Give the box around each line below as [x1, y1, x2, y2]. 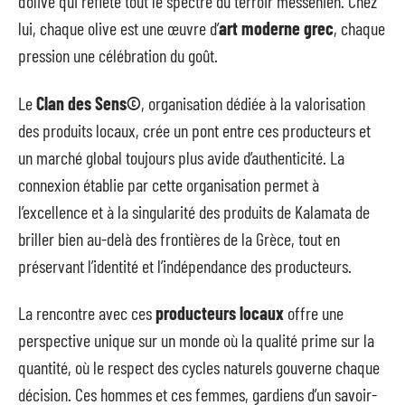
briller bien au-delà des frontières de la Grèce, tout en [18, 227, 340, 250]
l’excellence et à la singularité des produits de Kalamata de [18, 200, 370, 222]
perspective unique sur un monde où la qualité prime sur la [18, 329, 374, 352]
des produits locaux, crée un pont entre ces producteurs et [18, 118, 371, 141]
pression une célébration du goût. [18, 44, 218, 67]
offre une [284, 302, 344, 325]
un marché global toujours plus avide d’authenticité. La [18, 146, 344, 168]
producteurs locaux [155, 302, 284, 325]
